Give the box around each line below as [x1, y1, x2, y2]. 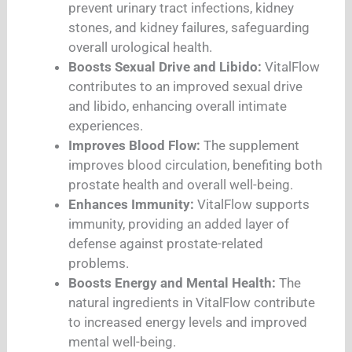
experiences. [68, 117, 144, 134]
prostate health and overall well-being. [68, 176, 294, 192]
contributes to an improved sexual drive [68, 78, 303, 94]
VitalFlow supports [197, 196, 310, 212]
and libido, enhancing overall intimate [68, 97, 288, 114]
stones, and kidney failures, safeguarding [68, 19, 310, 35]
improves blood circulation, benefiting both [68, 156, 323, 173]
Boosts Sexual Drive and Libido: [68, 58, 262, 75]
